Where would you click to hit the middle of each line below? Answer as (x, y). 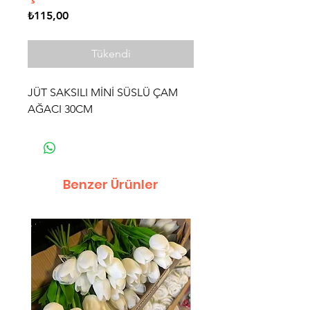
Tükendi (111, 54)
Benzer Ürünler (111, 184)
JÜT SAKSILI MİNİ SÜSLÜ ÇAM (103, 92)
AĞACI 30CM (60, 109)
